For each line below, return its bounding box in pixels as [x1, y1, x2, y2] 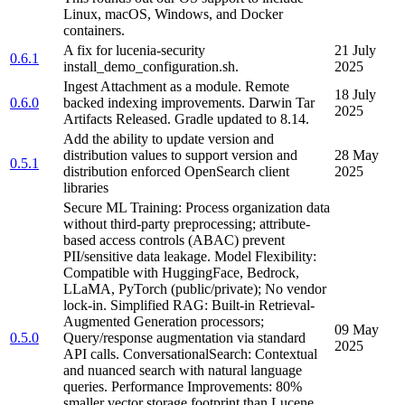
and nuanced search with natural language [63, 363, 302, 379]
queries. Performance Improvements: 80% [63, 379, 302, 395]
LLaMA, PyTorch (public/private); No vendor [63, 281, 326, 297]
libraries [63, 180, 108, 196]
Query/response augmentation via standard [63, 330, 306, 346]
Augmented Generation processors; [63, 314, 264, 330]
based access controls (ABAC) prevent [63, 232, 285, 249]
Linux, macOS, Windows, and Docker [63, 6, 283, 23]
